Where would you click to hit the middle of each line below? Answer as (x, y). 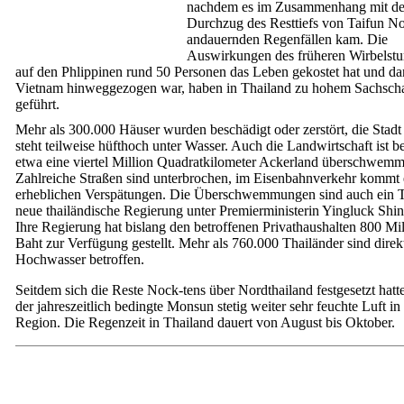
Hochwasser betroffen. (80, 259)
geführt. (37, 104)
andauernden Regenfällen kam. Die (287, 39)
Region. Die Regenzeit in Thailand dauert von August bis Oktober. (205, 322)
